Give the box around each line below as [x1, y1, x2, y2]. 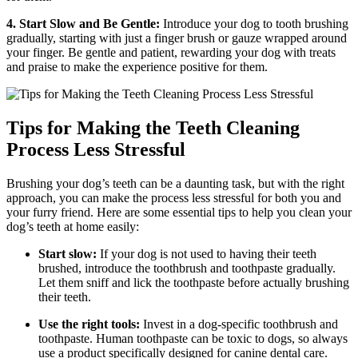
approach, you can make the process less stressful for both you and [6, 190, 341, 205]
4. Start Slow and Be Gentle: [6, 17, 160, 31]
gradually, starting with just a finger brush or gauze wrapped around [6, 31, 347, 46]
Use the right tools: [38, 316, 140, 331]
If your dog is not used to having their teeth [97, 246, 316, 261]
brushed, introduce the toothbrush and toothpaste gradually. [38, 261, 336, 275]
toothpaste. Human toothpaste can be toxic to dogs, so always [38, 331, 348, 345]
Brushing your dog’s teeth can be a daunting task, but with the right [6, 176, 344, 190]
